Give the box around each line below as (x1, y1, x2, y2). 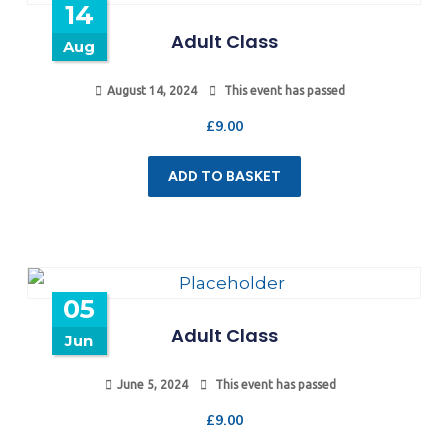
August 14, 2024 (107, 83, 197, 97)
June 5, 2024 (116, 377, 188, 391)
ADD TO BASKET (167, 167, 281, 185)
